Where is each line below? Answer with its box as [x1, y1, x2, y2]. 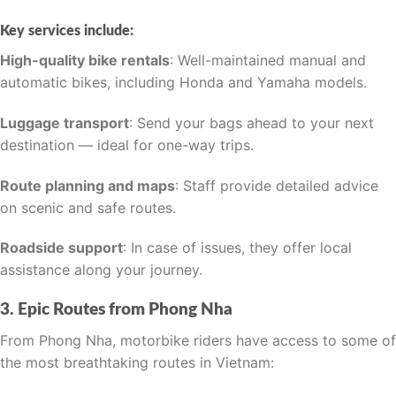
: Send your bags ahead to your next [129, 113, 374, 132]
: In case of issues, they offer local [123, 239, 352, 257]
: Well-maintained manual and [170, 50, 366, 69]
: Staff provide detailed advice [175, 176, 378, 194]
